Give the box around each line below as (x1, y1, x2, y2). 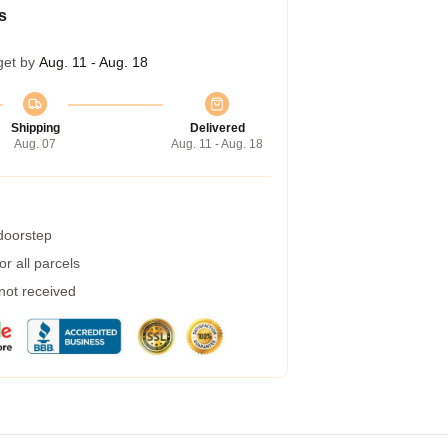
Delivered (189, 121, 245, 135)
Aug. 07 (14, 137, 56, 151)
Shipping (10, 121, 60, 135)
